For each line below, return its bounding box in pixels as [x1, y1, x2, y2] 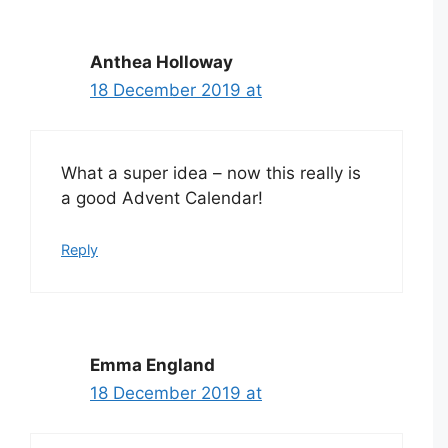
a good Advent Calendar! [61, 188, 263, 209]
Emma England [90, 354, 215, 375]
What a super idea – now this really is [61, 163, 361, 184]
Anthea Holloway [90, 51, 233, 72]
